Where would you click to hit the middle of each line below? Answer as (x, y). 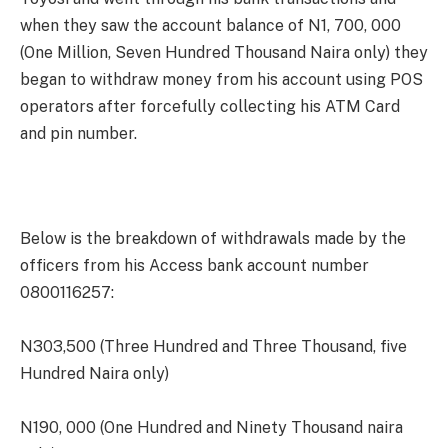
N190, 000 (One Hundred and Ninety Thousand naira (211, 428)
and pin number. (78, 133)
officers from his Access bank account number (194, 266)
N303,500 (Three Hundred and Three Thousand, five (213, 347)
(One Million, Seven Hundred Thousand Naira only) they (224, 52)
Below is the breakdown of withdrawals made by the (213, 239)
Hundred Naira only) (94, 374)
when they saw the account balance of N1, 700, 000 (210, 25)
